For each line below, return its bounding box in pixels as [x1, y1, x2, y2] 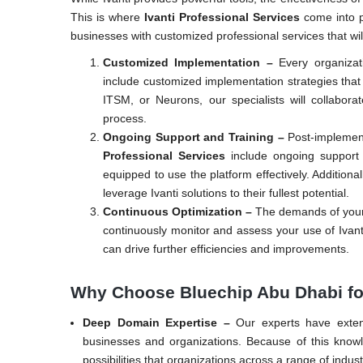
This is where [70, 10, 144, 23]
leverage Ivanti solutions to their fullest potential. [103, 186, 349, 199]
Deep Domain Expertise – [83, 315, 237, 329]
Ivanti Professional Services [144, 10, 300, 23]
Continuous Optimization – [103, 204, 256, 218]
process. [103, 111, 147, 125]
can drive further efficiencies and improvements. [103, 241, 349, 255]
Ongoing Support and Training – [103, 130, 288, 143]
